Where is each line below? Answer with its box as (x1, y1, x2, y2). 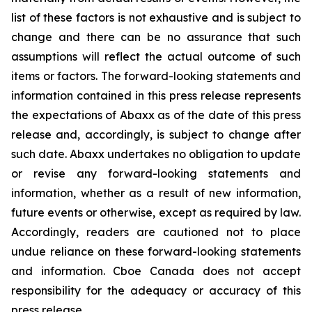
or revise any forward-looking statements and (11, 166, 301, 180)
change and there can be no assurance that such (11, 30, 301, 44)
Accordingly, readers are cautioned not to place (11, 225, 301, 239)
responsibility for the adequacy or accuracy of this (11, 283, 301, 297)
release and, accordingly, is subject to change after (11, 127, 301, 141)
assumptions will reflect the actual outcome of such (11, 49, 301, 63)
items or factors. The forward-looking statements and (11, 69, 301, 83)
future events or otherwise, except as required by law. (11, 205, 301, 219)
